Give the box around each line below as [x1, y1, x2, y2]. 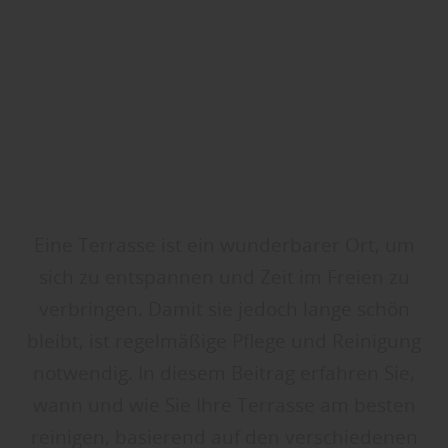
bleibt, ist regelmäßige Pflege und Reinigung [27, 328, 421, 355]
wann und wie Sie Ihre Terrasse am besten [32, 392, 416, 419]
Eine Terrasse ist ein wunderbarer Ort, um [33, 232, 415, 259]
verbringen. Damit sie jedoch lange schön [38, 296, 410, 323]
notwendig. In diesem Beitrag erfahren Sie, [33, 360, 415, 387]
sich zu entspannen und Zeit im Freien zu [38, 264, 410, 291]
